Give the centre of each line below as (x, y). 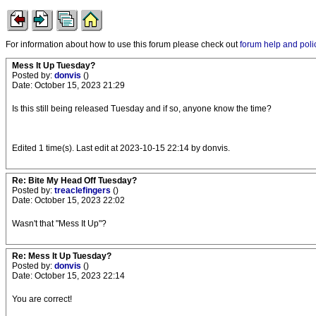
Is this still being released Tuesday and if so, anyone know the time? (142, 109)
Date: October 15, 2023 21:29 (68, 85)
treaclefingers (84, 190)
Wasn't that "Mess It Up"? (59, 224)
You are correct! (42, 299)
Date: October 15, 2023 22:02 (68, 200)
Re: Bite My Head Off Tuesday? (74, 181)
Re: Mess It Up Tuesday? (62, 256)
